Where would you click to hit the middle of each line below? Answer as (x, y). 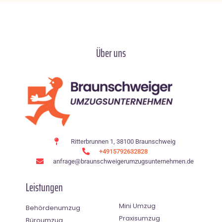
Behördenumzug (53, 208)
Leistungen (44, 187)
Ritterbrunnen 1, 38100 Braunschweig (123, 141)
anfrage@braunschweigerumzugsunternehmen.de (123, 161)
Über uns (111, 53)
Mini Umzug (137, 206)
